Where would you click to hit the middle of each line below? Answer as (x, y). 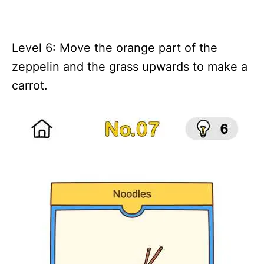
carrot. (30, 85)
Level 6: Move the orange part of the (115, 48)
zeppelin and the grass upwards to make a (130, 67)
